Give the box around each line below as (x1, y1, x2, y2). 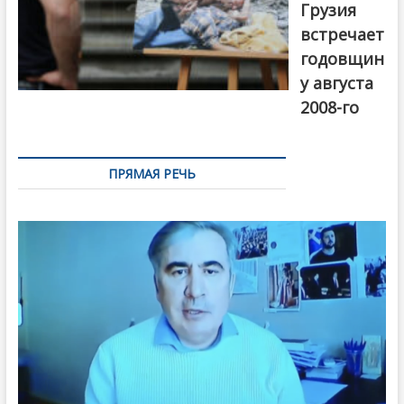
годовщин (300, 47, 385, 69)
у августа (300, 71, 374, 94)
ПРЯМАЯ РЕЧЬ (107, 164, 196, 182)
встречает (300, 23, 385, 45)
